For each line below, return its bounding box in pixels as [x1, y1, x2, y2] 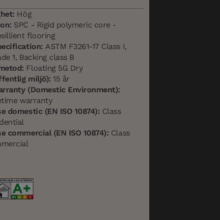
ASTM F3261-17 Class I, [43, 42, 127, 52]
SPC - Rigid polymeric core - [11, 20, 116, 30]
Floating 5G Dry [24, 63, 83, 73]
